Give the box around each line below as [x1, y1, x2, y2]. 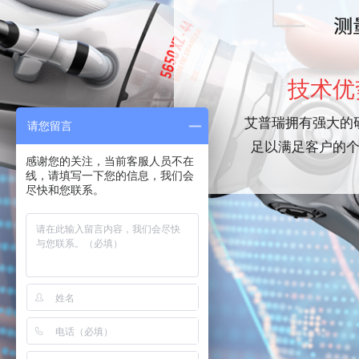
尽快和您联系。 [26, 184, 104, 196]
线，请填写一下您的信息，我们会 [26, 169, 194, 182]
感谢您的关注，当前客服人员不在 [26, 155, 194, 167]
